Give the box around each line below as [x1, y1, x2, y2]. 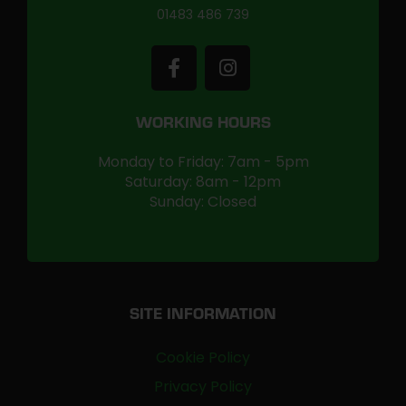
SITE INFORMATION [130, 308, 276, 324]
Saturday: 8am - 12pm [125, 171, 281, 192]
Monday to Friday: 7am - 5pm [97, 151, 309, 172]
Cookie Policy [156, 347, 250, 368]
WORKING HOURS [135, 117, 271, 133]
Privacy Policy [154, 376, 252, 397]
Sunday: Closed [150, 191, 256, 212]
